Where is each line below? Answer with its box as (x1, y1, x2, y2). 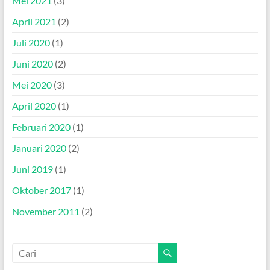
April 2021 (11, 15, 56, 27)
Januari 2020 (11, 142, 66, 154)
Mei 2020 (11, 78, 52, 90)
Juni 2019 (11, 163, 53, 175)
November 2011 (11, 205, 80, 217)
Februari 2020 (11, 121, 71, 133)
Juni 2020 (11, 57, 53, 69)
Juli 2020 (11, 36, 50, 48)
